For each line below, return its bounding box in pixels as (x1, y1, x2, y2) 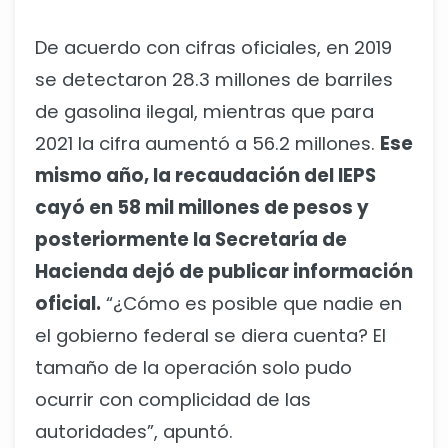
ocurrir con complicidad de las (35, 387, 311, 413)
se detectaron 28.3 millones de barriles (35, 67, 393, 93)
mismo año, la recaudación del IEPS (35, 163, 376, 189)
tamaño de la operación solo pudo (35, 355, 352, 381)
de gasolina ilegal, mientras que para (35, 99, 374, 125)
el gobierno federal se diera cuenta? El (35, 323, 386, 349)
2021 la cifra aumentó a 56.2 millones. (35, 131, 380, 157)
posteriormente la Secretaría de (35, 227, 347, 253)
